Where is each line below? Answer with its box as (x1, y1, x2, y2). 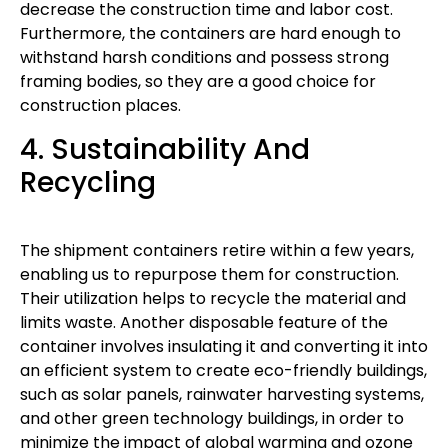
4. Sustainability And (20, 129, 310, 169)
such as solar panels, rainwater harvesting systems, (20, 382, 424, 406)
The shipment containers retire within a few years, (20, 238, 414, 262)
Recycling (20, 162, 156, 202)
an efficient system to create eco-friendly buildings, (20, 358, 427, 382)
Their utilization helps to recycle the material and (20, 286, 406, 310)
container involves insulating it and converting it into (20, 334, 428, 358)
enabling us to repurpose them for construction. (20, 262, 399, 286)
